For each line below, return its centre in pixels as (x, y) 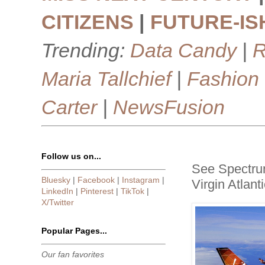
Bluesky (56, 180)
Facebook (96, 180)
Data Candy (183, 50)
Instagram (141, 180)
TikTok (132, 191)
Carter (69, 107)
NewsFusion (169, 107)
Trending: (86, 50)
